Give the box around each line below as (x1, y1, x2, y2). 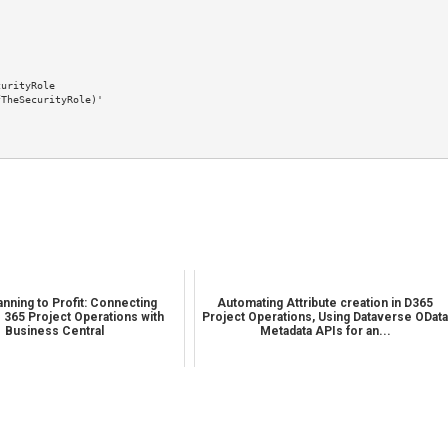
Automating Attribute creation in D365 (217, 296, 434, 310)
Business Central (5, 324, 105, 338)
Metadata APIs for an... (259, 324, 391, 338)
